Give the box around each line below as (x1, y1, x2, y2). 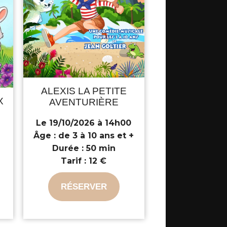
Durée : (52, 143, 84, 153)
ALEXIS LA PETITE (41, 85, 127, 96)
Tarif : (61, 156, 87, 166)
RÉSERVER (60, 181, 107, 192)
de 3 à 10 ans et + (56, 130, 134, 140)
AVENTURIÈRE (49, 96, 119, 107)
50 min (83, 143, 116, 153)
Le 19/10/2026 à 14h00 (36, 118, 132, 128)
